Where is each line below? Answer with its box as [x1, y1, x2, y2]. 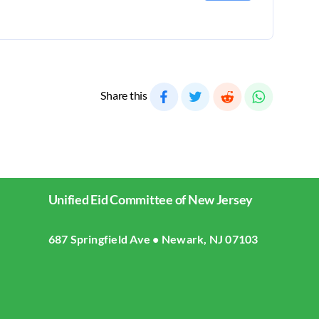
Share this [100, 88, 147, 103]
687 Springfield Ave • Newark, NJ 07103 [48, 232, 258, 246]
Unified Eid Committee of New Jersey [48, 192, 253, 207]
